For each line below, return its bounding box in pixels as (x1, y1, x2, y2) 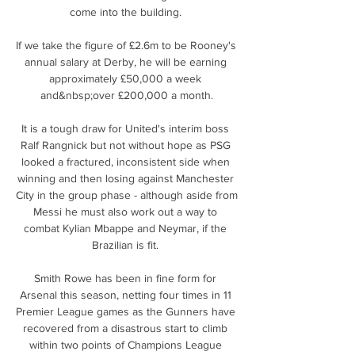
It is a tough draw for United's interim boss (21, 121, 229, 135)
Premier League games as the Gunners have (16, 304, 235, 318)
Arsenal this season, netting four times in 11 (19, 288, 231, 301)
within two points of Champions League (29, 338, 222, 351)
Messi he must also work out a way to (33, 204, 217, 218)
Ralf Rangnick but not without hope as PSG (20, 138, 231, 151)
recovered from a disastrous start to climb (23, 321, 227, 334)
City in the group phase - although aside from (16, 188, 238, 201)
